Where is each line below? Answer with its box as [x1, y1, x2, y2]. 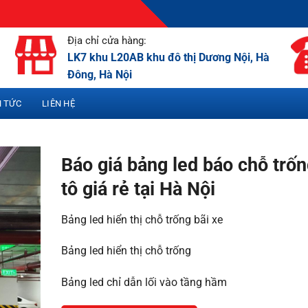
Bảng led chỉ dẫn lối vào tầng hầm [61, 276, 227, 289]
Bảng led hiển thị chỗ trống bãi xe [61, 212, 223, 226]
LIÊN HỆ [42, 98, 75, 109]
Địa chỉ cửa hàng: [67, 34, 146, 47]
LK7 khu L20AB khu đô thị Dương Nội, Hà [67, 51, 269, 64]
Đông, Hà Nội [67, 68, 132, 81]
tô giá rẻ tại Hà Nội [61, 178, 215, 200]
